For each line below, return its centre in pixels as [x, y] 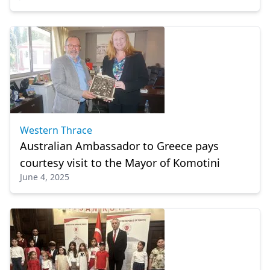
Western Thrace [56, 130]
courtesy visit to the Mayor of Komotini [120, 163]
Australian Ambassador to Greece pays [119, 146]
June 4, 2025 [45, 177]
